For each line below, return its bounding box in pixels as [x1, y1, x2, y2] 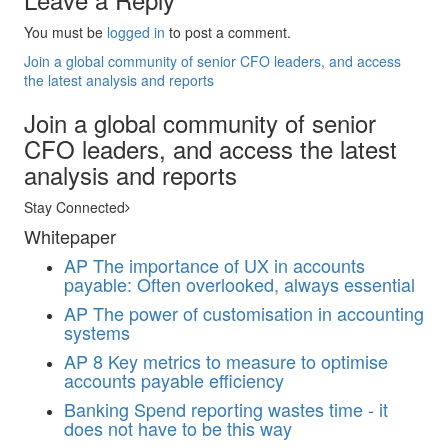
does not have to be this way [64, 415, 292, 441]
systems [64, 319, 130, 345]
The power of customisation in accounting [93, 300, 424, 326]
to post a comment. [165, 22, 291, 42]
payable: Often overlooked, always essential [64, 271, 415, 297]
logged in [107, 22, 165, 42]
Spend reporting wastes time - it [134, 396, 388, 422]
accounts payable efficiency [64, 367, 284, 393]
